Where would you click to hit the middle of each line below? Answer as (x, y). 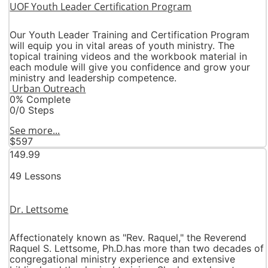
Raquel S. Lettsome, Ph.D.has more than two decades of (137, 249)
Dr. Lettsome (39, 210)
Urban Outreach (49, 88)
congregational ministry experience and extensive (123, 259)
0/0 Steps (32, 110)
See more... (35, 130)
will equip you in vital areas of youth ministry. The (122, 45)
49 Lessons (36, 176)
